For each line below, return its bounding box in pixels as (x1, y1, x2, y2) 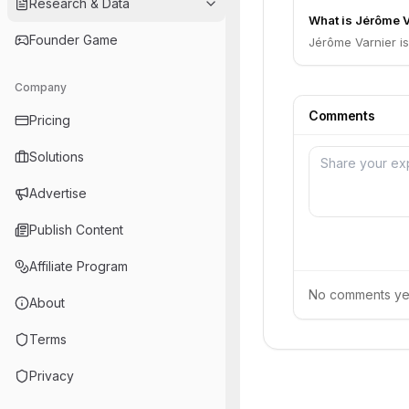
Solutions (29, 149, 84, 164)
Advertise (29, 185, 87, 201)
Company (15, 80, 67, 94)
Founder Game (29, 32, 118, 47)
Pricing (29, 112, 70, 128)
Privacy (29, 368, 74, 383)
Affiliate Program (29, 258, 128, 274)
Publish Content (29, 222, 123, 237)
